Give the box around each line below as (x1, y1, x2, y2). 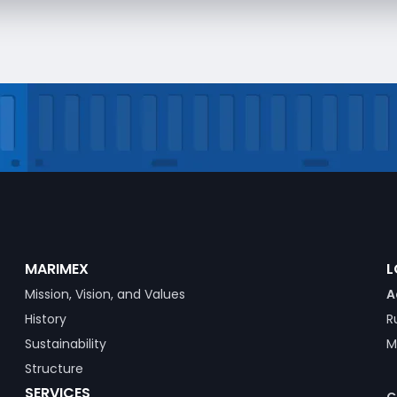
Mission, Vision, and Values (24, 285, 185, 303)
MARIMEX (24, 259, 89, 279)
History (24, 310, 66, 328)
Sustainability (24, 335, 106, 353)
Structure (24, 360, 83, 378)
